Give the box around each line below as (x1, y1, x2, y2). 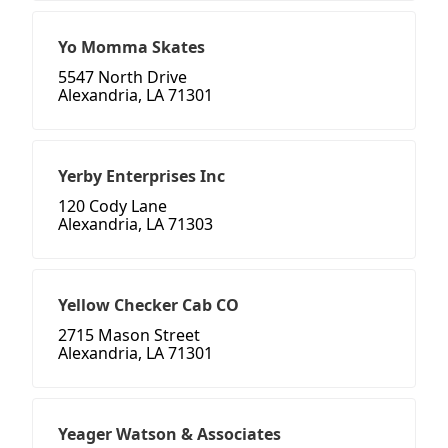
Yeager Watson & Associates (58, 423, 281, 446)
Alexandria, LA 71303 (58, 213, 213, 236)
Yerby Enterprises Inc (58, 165, 225, 188)
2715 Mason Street (58, 324, 200, 347)
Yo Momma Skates (58, 36, 205, 59)
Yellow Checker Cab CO (58, 294, 239, 317)
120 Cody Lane (58, 195, 167, 218)
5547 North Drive (58, 66, 187, 89)
